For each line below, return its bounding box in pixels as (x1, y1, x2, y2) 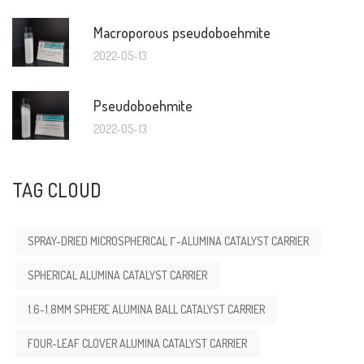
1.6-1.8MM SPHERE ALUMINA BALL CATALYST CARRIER (28, 302, 265, 316)
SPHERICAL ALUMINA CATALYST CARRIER (28, 268, 207, 282)
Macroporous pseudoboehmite (93, 23, 271, 41)
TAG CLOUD (12, 177, 102, 202)
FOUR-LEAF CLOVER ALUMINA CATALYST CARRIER (28, 336, 247, 350)
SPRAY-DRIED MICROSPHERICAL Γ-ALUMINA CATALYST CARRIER (28, 234, 309, 248)
